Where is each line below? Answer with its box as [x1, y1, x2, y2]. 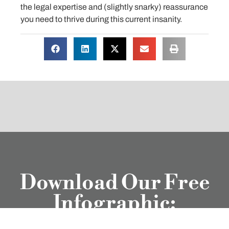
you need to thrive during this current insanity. [20, 15, 182, 24]
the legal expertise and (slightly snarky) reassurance [20, 3, 208, 11]
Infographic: [53, 191, 176, 216]
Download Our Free [19, 170, 210, 196]
